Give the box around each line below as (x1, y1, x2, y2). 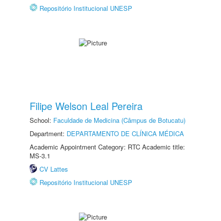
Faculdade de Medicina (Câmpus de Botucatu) (53, 115, 185, 125)
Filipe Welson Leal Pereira (30, 99, 143, 113)
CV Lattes (39, 164, 68, 174)
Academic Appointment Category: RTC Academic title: (30, 142, 185, 151)
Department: (30, 129, 67, 138)
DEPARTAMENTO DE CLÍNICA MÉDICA (67, 129, 184, 138)
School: (30, 115, 53, 125)
